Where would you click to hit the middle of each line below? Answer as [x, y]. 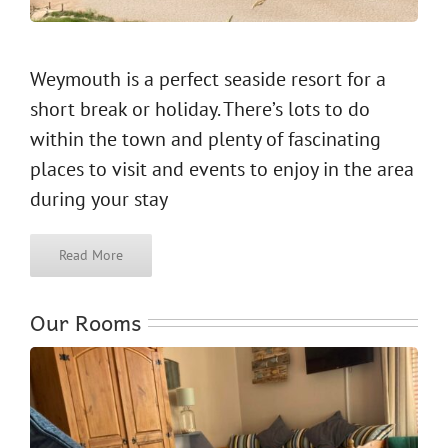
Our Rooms [85, 321]
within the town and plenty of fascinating [205, 138]
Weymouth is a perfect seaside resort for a [208, 78]
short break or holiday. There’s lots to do [200, 108]
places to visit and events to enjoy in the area [222, 168]
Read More [91, 254]
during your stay [99, 198]
